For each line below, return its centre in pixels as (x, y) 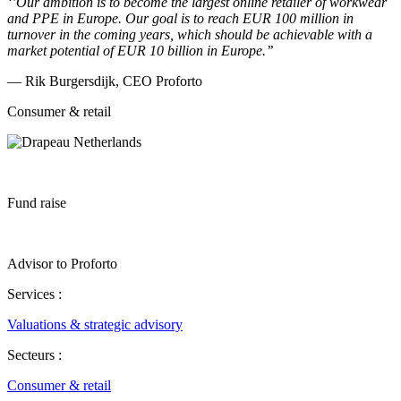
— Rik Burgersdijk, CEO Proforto (105, 81)
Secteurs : (34, 354)
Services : (34, 294)
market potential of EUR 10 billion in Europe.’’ (140, 50)
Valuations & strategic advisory (95, 324)
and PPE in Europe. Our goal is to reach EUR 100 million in (180, 18)
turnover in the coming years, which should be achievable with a (190, 34)
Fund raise (37, 202)
